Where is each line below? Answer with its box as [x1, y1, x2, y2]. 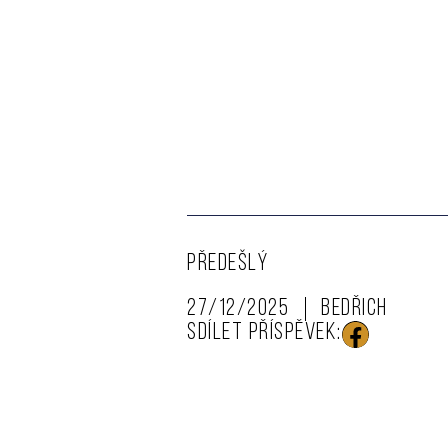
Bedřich [321, 297, 388, 322]
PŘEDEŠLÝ [187, 252, 268, 277]
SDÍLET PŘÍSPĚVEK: [187, 321, 342, 346]
